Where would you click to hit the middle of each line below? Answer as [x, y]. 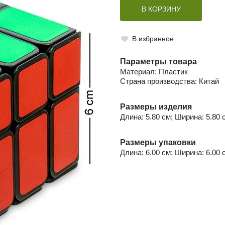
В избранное [153, 39]
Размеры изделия [156, 107]
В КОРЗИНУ [161, 10]
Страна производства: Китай [170, 81]
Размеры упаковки [158, 143]
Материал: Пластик [154, 72]
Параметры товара [158, 62]
